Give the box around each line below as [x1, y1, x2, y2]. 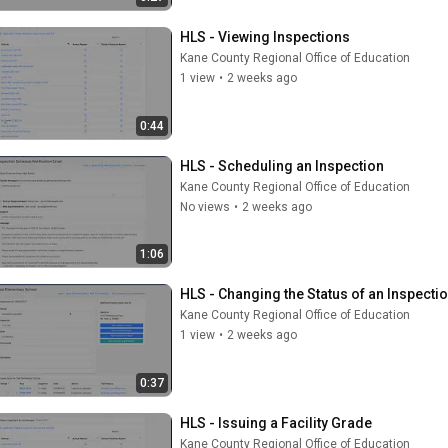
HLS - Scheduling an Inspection [180, 157, 384, 174]
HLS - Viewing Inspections [180, 29, 350, 45]
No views [180, 199, 230, 214]
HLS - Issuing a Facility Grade [180, 414, 372, 431]
